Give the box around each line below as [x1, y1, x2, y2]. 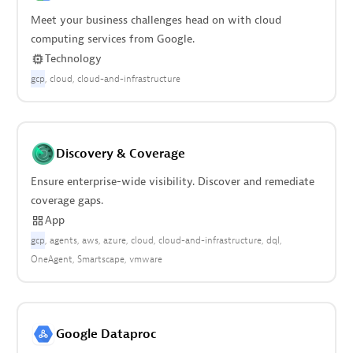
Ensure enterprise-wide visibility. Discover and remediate [30, 175, 314, 188]
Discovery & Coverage [55, 146, 185, 162]
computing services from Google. [30, 32, 195, 46]
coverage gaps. [30, 194, 103, 207]
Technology [44, 52, 102, 65]
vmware [128, 253, 162, 266]
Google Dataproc [55, 326, 156, 342]
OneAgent [30, 253, 72, 266]
